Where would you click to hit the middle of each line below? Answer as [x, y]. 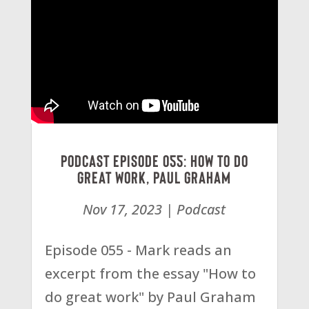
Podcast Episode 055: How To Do [154, 160]
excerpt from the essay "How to [150, 273]
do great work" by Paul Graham [150, 297]
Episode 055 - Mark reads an [138, 250]
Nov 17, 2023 [123, 209]
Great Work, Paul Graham [154, 177]
